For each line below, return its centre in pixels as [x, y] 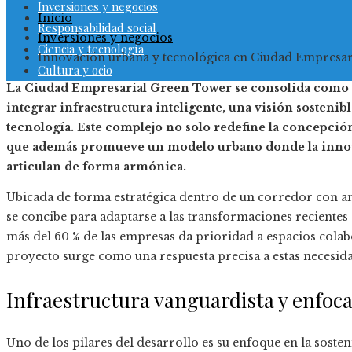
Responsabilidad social [97, 27]
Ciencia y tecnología [91, 49]
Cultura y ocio [75, 70]
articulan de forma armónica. [96, 167]
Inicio [55, 18]
